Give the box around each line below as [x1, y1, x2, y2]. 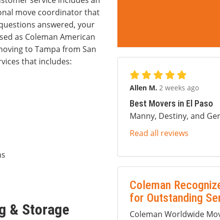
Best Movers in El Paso [130, 98, 213, 109]
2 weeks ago [159, 83, 199, 92]
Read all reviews [130, 128, 189, 138]
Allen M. [130, 83, 159, 92]
